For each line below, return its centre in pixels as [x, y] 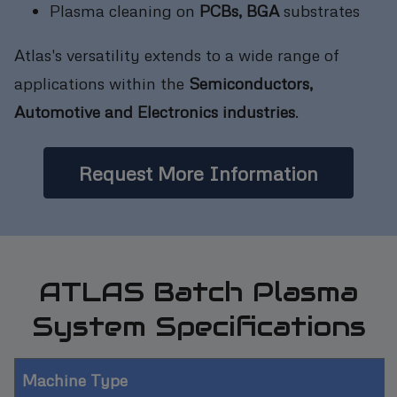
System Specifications [198, 326]
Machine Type [75, 379]
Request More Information [198, 172]
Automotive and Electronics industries [155, 111]
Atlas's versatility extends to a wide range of [177, 54]
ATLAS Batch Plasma [198, 292]
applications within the [101, 82]
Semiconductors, [251, 82]
